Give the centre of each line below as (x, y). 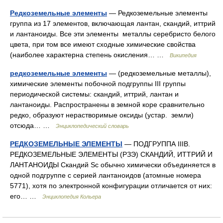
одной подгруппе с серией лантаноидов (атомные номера (106, 175)
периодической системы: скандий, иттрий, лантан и (94, 94)
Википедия (183, 55)
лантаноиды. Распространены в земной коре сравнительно (107, 104)
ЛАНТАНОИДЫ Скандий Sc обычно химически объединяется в (113, 165)
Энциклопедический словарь (92, 126)
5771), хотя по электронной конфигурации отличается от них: (111, 185)
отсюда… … (33, 125)
